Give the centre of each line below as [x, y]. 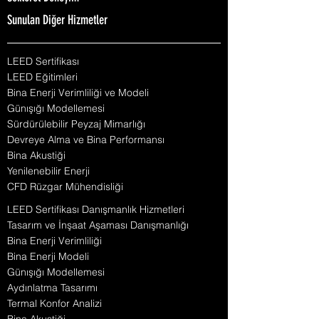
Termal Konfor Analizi [54, 303]
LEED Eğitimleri [42, 77]
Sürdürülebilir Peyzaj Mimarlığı [76, 124]
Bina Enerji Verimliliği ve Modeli [78, 93]
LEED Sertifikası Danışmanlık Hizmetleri [96, 209]
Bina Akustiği [36, 155]
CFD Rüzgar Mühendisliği [65, 187]
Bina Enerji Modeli [48, 256]
